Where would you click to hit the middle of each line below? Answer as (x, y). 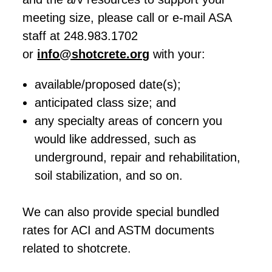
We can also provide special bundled (121, 212)
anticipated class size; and (106, 103)
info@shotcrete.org (93, 54)
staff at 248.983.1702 (80, 36)
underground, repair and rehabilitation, (138, 157)
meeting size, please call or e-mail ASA (127, 18)
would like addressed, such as (116, 139)
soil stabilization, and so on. (109, 175)
